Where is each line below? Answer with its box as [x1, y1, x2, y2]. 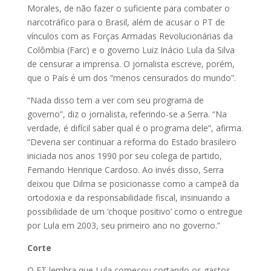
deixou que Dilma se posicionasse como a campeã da [27, 177, 239, 189]
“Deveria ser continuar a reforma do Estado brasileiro [27, 135, 237, 148]
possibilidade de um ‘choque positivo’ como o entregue [27, 205, 243, 217]
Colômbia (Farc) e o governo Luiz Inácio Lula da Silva [27, 44, 235, 56]
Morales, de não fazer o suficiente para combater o [27, 2, 230, 14]
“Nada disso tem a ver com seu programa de [27, 94, 204, 106]
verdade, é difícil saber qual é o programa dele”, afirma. [27, 122, 243, 134]
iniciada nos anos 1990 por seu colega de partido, [27, 149, 222, 162]
